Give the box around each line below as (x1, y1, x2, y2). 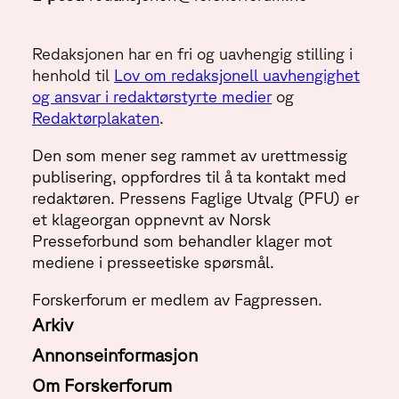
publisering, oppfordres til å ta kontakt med (32, 167, 346, 186)
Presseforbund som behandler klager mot (32, 232, 332, 250)
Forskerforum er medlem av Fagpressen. (32, 290, 322, 309)
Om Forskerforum (32, 375, 172, 396)
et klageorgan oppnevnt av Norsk (32, 210, 271, 229)
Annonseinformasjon (32, 345, 198, 366)
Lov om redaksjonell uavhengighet (114, 66, 360, 85)
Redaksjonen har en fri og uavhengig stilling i (32, 45, 353, 63)
